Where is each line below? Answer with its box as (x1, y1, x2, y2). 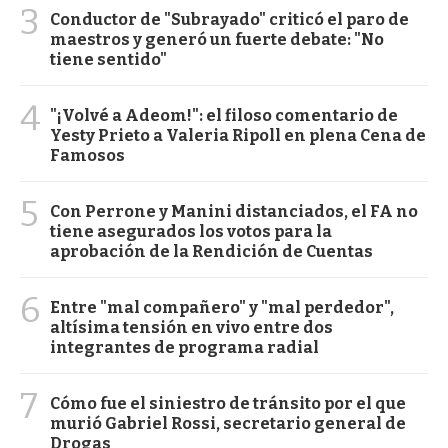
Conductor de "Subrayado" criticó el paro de (50, 10, 409, 30)
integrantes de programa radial (50, 338, 319, 358)
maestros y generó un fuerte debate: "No (50, 30, 384, 50)
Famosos (50, 146, 125, 166)
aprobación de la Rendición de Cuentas (50, 242, 373, 262)
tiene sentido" (50, 50, 167, 70)
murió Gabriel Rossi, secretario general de (50, 414, 406, 434)
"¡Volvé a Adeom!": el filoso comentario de (50, 106, 398, 126)
